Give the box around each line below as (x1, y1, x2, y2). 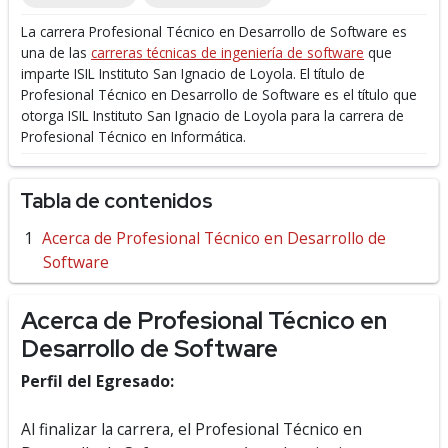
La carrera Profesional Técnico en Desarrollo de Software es (21, 22, 407, 41)
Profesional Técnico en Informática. (21, 127, 246, 146)
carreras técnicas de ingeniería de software (91, 43, 364, 62)
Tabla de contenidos (20, 187, 213, 214)
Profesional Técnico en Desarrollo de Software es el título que (21, 85, 417, 104)
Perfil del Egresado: (21, 370, 186, 392)
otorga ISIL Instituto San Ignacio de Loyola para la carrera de (21, 106, 404, 125)
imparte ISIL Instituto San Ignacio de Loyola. (21, 64, 300, 83)
